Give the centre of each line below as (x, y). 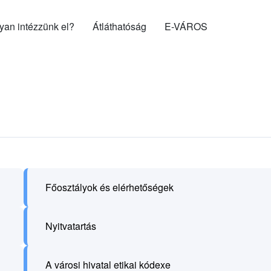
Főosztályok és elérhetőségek (109, 187)
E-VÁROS (186, 26)
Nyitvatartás (70, 226)
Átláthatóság (119, 26)
